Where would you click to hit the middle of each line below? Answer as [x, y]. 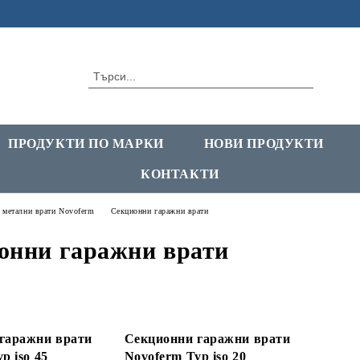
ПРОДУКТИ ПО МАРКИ [86, 143]
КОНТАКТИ [180, 174]
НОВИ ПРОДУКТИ [264, 143]
